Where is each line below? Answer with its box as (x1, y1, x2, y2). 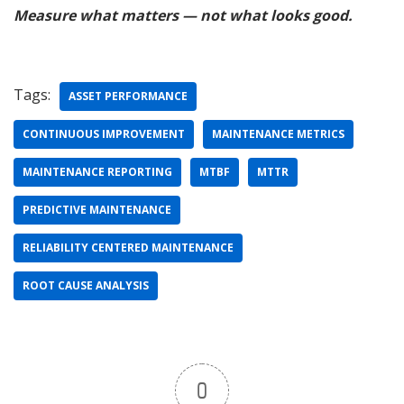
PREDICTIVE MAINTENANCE (23, 202, 171, 218)
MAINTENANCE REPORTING (23, 164, 172, 180)
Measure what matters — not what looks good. (14, 5, 353, 26)
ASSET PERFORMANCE (69, 88, 188, 105)
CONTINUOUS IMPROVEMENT (23, 126, 185, 142)
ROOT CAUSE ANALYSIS (23, 278, 149, 294)
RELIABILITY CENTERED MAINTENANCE (23, 240, 234, 256)
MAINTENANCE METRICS (212, 126, 344, 142)
